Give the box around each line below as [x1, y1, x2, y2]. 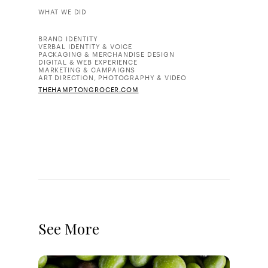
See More [38, 218, 99, 238]
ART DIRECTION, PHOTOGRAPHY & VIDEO [38, 72, 187, 82]
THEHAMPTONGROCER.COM [38, 84, 139, 94]
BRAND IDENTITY [38, 33, 98, 43]
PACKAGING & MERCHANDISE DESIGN [38, 48, 175, 59]
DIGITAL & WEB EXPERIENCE [38, 56, 138, 66]
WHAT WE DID [38, 6, 87, 16]
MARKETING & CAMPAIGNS [38, 64, 136, 74]
